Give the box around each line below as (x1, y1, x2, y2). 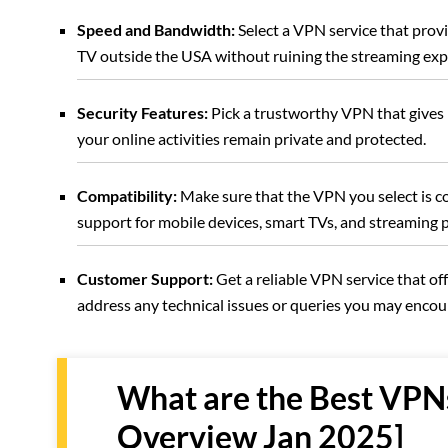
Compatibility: (77, 186, 177, 205)
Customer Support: (77, 269, 213, 288)
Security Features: (77, 103, 208, 122)
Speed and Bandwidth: (77, 20, 235, 39)
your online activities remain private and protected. (77, 129, 426, 148)
